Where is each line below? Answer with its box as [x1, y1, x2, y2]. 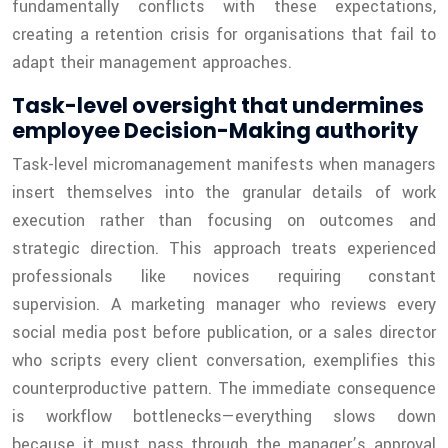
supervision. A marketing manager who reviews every [12, 293, 436, 317]
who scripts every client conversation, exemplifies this [12, 349, 436, 373]
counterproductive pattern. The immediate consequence [12, 377, 436, 401]
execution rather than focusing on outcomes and [12, 209, 436, 233]
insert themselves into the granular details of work [12, 181, 436, 205]
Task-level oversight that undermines [12, 91, 424, 121]
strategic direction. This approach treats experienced [12, 237, 436, 261]
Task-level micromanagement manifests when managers [12, 153, 436, 177]
